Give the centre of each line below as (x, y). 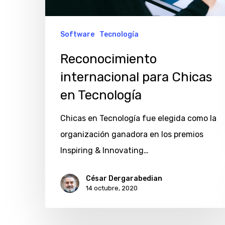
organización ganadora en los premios (132, 134)
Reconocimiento (108, 59)
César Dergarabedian (124, 178)
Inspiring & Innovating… (104, 150)
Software (77, 34)
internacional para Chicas (136, 77)
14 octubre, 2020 (112, 188)
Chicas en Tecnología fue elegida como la (138, 118)
